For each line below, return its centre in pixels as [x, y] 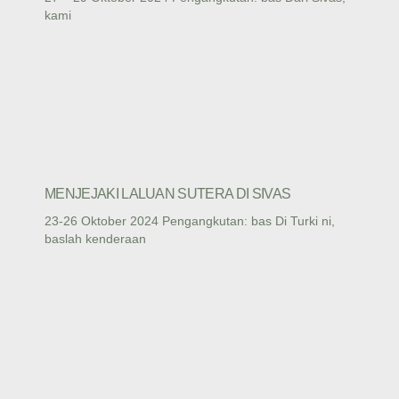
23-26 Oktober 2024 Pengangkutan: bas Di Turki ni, [190, 221]
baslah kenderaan [95, 239]
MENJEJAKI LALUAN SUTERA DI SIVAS [168, 194]
